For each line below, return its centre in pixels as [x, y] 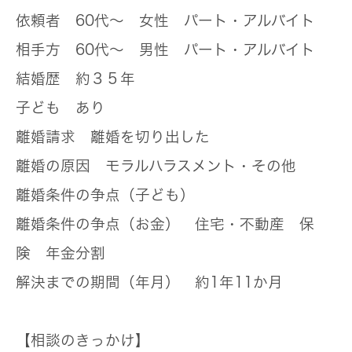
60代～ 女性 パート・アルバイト [188, 21]
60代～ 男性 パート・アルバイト [188, 50]
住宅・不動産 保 [247, 224]
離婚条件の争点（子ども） [105, 195]
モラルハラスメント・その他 [193, 166]
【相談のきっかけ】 [83, 341]
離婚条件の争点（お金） [98, 224]
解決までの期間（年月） [98, 282]
